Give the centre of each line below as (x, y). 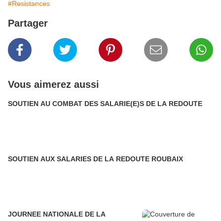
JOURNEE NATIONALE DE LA (57, 214)
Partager (28, 23)
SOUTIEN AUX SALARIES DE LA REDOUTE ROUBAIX (95, 159)
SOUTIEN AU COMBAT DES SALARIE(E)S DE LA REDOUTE (105, 104)
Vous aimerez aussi (54, 84)
